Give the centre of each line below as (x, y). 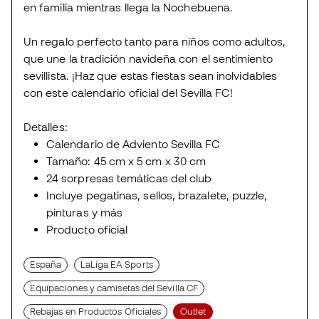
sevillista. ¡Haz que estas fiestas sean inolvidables (151, 76)
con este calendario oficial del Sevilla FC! (129, 93)
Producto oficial (87, 230)
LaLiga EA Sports (116, 265)
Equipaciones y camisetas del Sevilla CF (114, 288)
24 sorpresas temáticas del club (129, 178)
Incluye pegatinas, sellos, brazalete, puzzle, (157, 195)
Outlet (193, 312)
